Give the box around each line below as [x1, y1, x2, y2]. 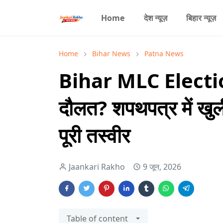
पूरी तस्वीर [59, 121, 130, 149]
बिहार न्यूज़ [186, 12, 217, 23]
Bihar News [92, 49, 130, 58]
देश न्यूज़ [143, 12, 167, 23]
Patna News [144, 49, 184, 58]
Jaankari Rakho [69, 161, 125, 172]
